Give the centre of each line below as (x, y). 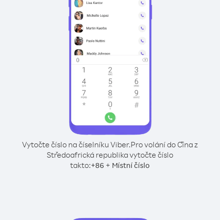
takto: (81, 165)
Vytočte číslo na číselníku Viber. (76, 144)
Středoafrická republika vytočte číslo (110, 155)
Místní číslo (131, 165)
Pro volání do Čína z (164, 144)
